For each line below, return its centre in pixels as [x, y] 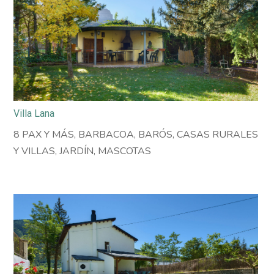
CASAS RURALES [218, 135]
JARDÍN [77, 151]
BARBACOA [106, 135]
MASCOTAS [125, 151]
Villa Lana [34, 114]
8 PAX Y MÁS [44, 135]
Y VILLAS [35, 151]
